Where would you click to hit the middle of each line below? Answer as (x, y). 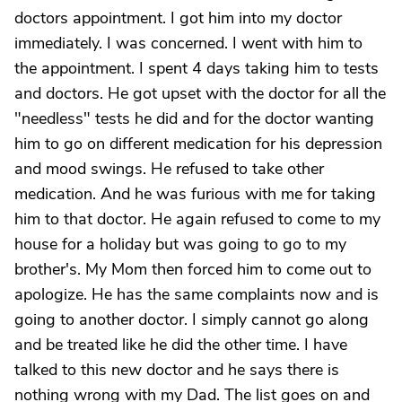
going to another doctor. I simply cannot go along (192, 319)
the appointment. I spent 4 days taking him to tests (197, 68)
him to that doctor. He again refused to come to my (197, 219)
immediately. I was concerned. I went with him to (188, 43)
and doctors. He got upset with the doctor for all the (200, 93)
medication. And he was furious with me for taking (195, 194)
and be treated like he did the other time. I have (181, 345)
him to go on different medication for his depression (198, 144)
